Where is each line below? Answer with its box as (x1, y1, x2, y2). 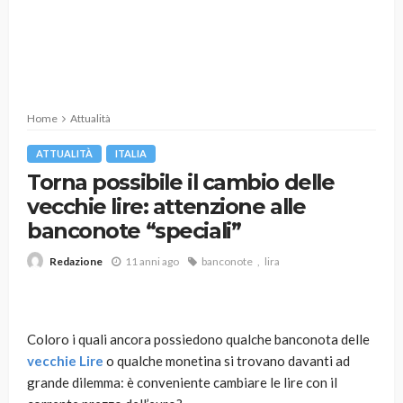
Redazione (49, 255, 103, 269)
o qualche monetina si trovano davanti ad (103, 353, 350, 370)
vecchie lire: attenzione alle (27, 193, 306, 219)
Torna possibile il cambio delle (27, 169, 335, 195)
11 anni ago (125, 254, 179, 268)
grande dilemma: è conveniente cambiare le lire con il (27, 374, 337, 391)
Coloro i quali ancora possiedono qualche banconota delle (27, 331, 370, 348)
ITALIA (115, 148, 147, 159)
